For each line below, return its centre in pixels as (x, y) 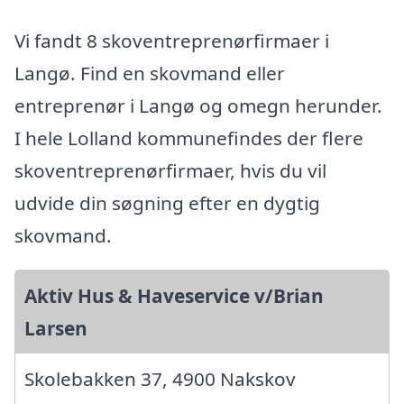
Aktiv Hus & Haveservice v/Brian (174, 296)
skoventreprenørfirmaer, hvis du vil (170, 171)
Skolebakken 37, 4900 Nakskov (160, 379)
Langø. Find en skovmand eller (150, 73)
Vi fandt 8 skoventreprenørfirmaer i (172, 41)
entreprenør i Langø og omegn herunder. (198, 106)
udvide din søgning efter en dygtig (167, 203)
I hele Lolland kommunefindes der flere (189, 138)
